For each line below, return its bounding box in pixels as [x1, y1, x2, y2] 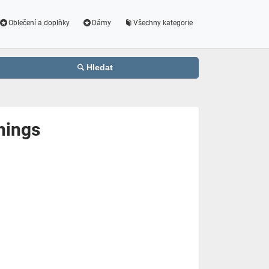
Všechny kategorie [133, 19, 193, 27]
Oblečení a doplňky [8, 19, 70, 27]
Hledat [86, 63, 113, 72]
